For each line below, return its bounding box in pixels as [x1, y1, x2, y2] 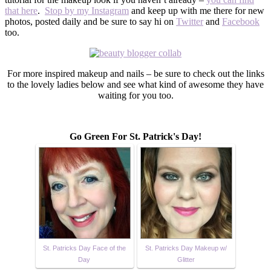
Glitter [177, 255, 195, 263]
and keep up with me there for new [129, 5, 264, 16]
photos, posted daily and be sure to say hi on [5, 16, 176, 27]
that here [5, 5, 38, 16]
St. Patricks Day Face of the [42, 244, 126, 252]
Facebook [222, 16, 260, 27]
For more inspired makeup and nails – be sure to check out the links [7, 68, 264, 79]
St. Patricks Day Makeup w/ [145, 244, 227, 252]
